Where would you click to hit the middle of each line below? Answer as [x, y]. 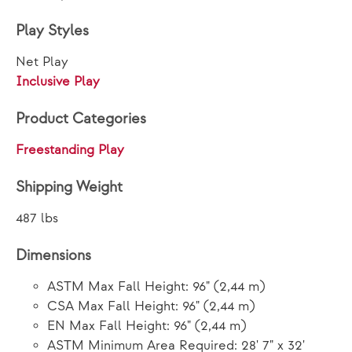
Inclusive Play [58, 82]
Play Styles [52, 31]
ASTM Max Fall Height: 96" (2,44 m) [156, 287]
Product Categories [81, 119]
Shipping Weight [69, 187]
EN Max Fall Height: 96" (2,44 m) [147, 326]
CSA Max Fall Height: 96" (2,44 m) [151, 306]
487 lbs [37, 218]
